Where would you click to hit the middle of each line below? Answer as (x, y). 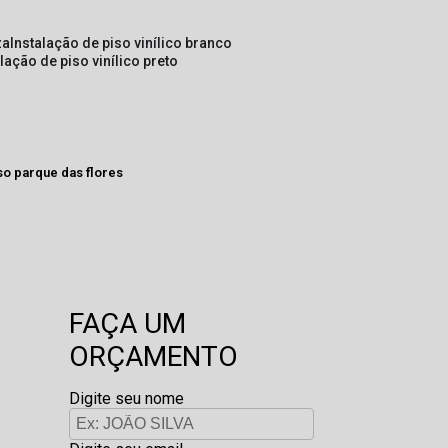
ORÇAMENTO (153, 356)
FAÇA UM (127, 323)
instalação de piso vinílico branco (123, 43)
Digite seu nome (126, 398)
